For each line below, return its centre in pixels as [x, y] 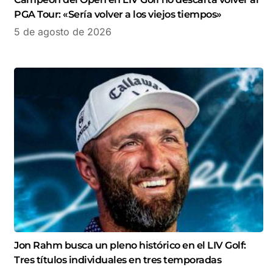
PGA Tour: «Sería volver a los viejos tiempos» [118, 15]
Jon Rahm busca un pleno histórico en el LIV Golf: [130, 246]
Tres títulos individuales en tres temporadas [118, 260]
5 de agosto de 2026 [63, 32]
